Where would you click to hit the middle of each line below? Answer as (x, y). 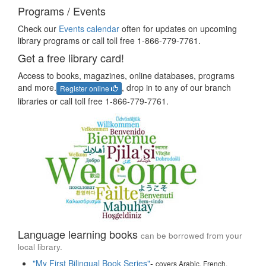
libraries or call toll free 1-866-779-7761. (93, 101)
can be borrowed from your (191, 236)
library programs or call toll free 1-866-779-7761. (109, 40)
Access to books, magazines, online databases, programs (126, 75)
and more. (37, 87)
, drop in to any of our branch (176, 87)
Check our (38, 28)
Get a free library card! (71, 58)
